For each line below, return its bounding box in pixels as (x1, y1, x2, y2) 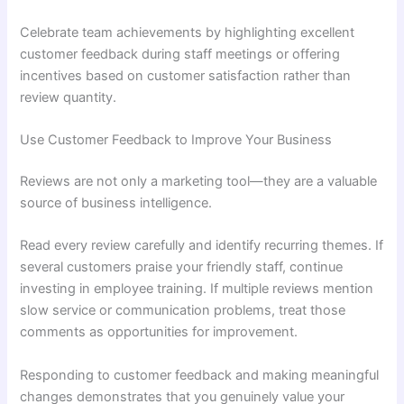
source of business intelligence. (20, 194, 213, 211)
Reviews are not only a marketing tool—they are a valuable (20, 172, 378, 189)
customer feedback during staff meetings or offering (20, 45, 341, 62)
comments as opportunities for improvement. (20, 324, 298, 341)
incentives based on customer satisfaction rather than (20, 67, 352, 84)
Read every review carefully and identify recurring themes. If (20, 237, 384, 254)
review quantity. (20, 88, 117, 106)
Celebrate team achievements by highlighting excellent (20, 23, 355, 41)
